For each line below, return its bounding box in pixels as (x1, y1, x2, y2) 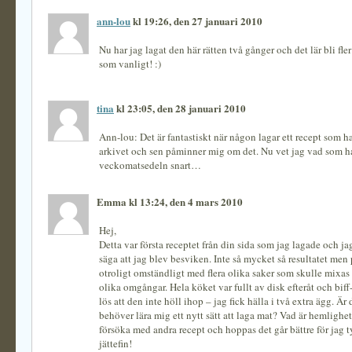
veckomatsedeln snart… (99, 158, 201, 172)
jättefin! (99, 336, 132, 350)
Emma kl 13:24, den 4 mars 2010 (97, 194, 243, 209)
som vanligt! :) (99, 57, 161, 71)
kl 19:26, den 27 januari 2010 (130, 13, 262, 28)
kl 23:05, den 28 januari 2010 (114, 101, 246, 115)
